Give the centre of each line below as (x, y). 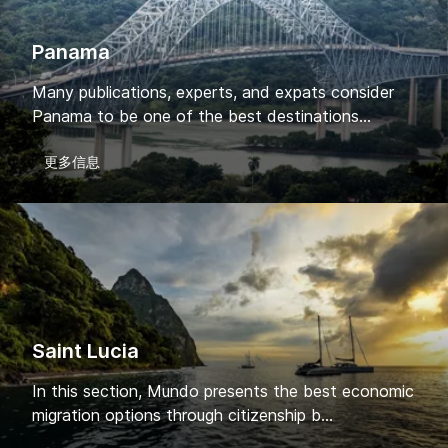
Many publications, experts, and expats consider (213, 92)
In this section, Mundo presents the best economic (223, 390)
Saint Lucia (85, 350)
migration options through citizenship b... (182, 414)
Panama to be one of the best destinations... (201, 116)
